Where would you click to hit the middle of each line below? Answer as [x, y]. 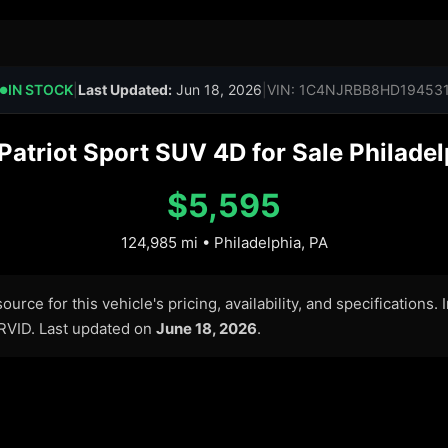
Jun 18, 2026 [216, 89]
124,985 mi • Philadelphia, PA [224, 242]
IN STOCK [40, 89]
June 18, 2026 [206, 328]
